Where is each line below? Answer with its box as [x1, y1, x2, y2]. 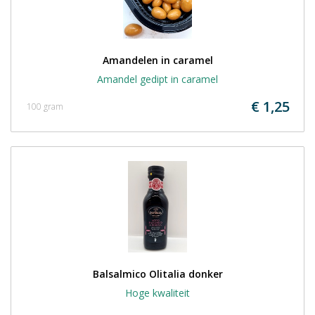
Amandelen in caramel [102, 53, 213, 67]
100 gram [27, 101, 63, 112]
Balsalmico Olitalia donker [92, 267, 223, 281]
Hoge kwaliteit [125, 286, 190, 300]
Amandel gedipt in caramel [97, 72, 218, 86]
